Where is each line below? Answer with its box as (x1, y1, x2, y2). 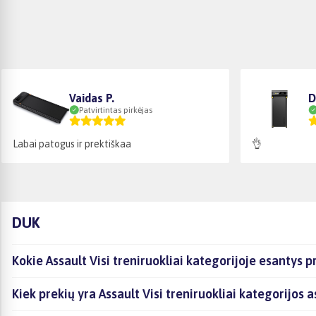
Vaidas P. (69, 91, 114, 104)
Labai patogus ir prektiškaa (13, 138, 131, 150)
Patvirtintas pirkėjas (79, 104, 152, 115)
